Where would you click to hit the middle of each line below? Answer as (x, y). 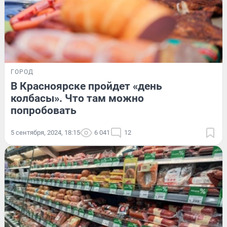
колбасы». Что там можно (77, 98)
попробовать (44, 110)
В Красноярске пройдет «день (86, 86)
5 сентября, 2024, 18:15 (45, 132)
